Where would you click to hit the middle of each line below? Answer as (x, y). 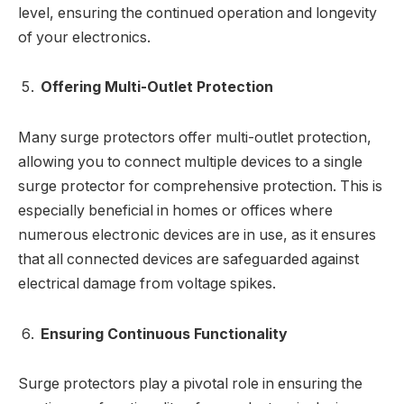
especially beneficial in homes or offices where (175, 211)
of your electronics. (84, 37)
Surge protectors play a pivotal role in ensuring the (190, 384)
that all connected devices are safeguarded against (188, 260)
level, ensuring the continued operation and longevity (197, 13)
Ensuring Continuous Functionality (164, 334)
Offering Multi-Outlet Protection (157, 87)
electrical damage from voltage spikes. (147, 284)
